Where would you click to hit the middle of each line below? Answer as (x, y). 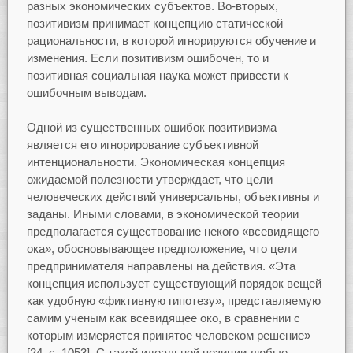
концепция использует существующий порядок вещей (174, 284)
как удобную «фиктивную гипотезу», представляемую (173, 301)
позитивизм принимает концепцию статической (154, 23)
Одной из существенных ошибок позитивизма (151, 128)
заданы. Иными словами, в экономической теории (162, 214)
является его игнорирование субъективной (142, 145)
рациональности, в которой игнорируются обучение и (171, 40)
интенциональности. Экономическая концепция (156, 162)
